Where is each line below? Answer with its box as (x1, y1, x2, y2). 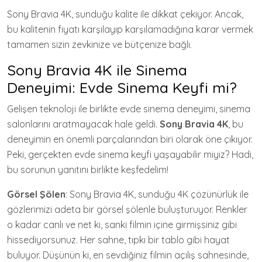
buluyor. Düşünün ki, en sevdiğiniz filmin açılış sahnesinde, (7, 249, 249, 261)
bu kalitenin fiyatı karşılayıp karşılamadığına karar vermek (7, 23, 253, 35)
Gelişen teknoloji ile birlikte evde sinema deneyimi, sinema (7, 103, 250, 115)
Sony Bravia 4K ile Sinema (7, 61, 187, 79)
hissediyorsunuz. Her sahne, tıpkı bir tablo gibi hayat (7, 234, 230, 246)
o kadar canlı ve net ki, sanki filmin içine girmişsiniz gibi (7, 219, 237, 230)
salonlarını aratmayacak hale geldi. (7, 118, 160, 130)
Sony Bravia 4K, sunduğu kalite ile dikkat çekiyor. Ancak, (7, 8, 243, 20)
